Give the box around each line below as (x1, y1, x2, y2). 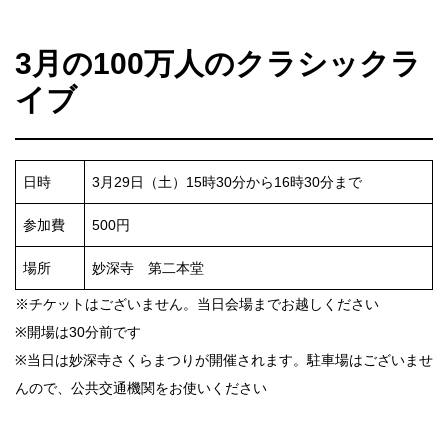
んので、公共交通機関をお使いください (15, 379, 267, 396)
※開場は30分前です (15, 323, 141, 340)
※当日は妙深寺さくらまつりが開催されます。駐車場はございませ (15, 351, 433, 368)
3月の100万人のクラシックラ (15, 46, 421, 80)
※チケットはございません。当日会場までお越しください (15, 295, 379, 312)
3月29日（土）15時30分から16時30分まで (92, 173, 362, 190)
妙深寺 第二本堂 (92, 259, 204, 276)
